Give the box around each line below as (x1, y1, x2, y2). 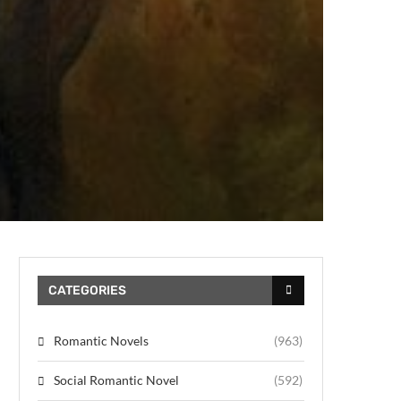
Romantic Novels (54, 332, 149, 348)
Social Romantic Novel (54, 371, 179, 388)
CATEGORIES (48, 282, 126, 298)
